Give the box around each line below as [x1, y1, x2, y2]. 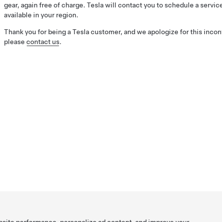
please [4, 38, 26, 46]
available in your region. [4, 11, 78, 19]
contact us [26, 38, 59, 46]
